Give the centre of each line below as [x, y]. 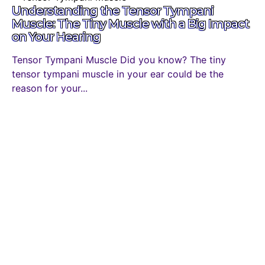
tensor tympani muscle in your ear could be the [118, 74]
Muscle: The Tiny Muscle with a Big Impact [130, 24]
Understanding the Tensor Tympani [113, 11]
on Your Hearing [56, 37]
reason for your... [50, 88]
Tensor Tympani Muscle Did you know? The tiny [119, 60]
